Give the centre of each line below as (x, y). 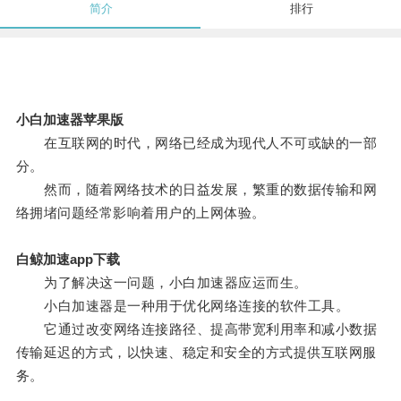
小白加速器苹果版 (69, 120)
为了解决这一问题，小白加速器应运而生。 (162, 283)
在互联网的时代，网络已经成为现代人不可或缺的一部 (196, 143)
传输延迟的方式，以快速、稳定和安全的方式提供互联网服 (196, 353)
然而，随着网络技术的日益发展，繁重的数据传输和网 (196, 190)
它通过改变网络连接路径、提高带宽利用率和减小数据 (196, 329)
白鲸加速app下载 (68, 260)
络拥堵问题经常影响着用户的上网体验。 (141, 213)
